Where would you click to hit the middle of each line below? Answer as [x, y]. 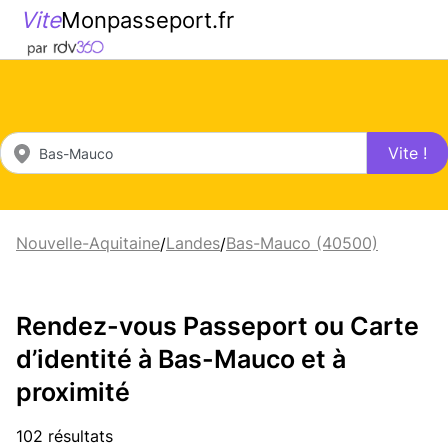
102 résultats [64, 435]
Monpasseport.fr [147, 19]
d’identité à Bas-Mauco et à [181, 358]
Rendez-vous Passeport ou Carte [217, 325]
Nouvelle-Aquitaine [88, 243]
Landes [193, 243]
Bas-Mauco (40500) [302, 243]
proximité [73, 391]
